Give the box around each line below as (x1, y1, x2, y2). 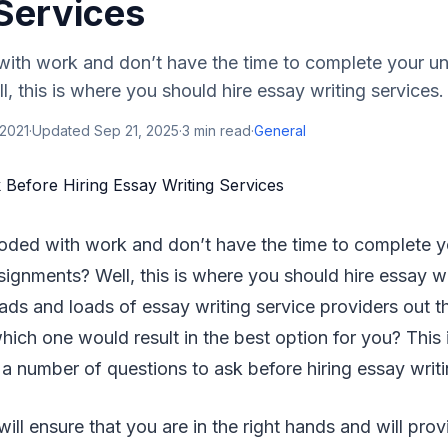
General (254, 122, 306, 139)
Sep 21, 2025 (94, 122, 179, 139)
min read (190, 122, 251, 139)
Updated (32, 122, 94, 139)
